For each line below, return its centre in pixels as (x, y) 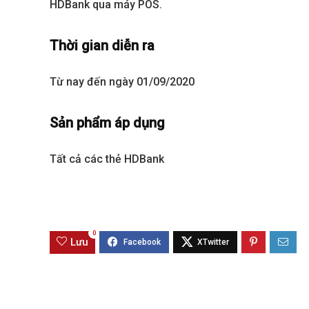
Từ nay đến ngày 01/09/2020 (122, 81)
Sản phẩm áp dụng (107, 122)
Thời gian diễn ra (102, 45)
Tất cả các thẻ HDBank (107, 159)
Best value (25, 176)
